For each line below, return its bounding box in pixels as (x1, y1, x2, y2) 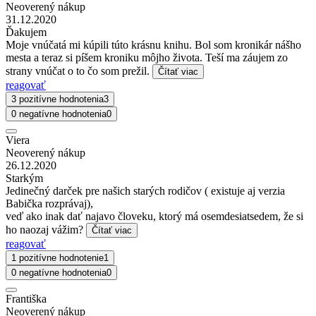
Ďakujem (6, 26, 47, 39)
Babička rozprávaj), (6, 197, 93, 210)
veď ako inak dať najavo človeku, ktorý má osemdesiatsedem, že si (6, 210, 303, 223)
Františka (6, 293, 47, 305)
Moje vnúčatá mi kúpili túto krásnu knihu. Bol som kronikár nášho (6, 39, 301, 51)
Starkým (6, 172, 43, 185)
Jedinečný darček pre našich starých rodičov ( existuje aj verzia (6, 185, 285, 197)
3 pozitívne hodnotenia (11, 94, 104, 105)
